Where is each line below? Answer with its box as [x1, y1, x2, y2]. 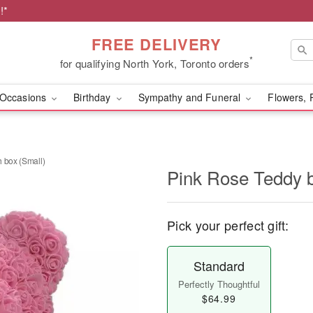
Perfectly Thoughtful [177, 277, 260, 291]
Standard [193, 256, 245, 275]
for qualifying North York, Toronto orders [59, 55, 249, 71]
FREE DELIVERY [91, 32, 222, 55]
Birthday [73, 90, 114, 104]
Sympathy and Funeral [138, 90, 244, 104]
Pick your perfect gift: [167, 216, 289, 234]
